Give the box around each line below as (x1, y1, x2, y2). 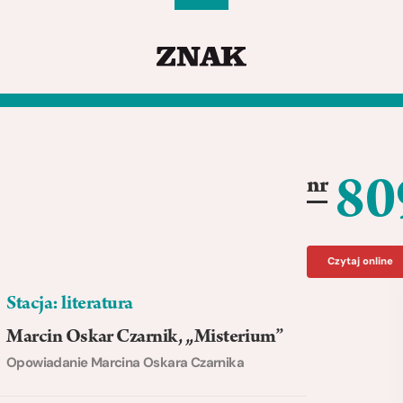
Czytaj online (327, 255, 393, 268)
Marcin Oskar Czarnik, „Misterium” (6, 328, 283, 349)
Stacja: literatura (6, 295, 133, 316)
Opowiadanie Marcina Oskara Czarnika (6, 353, 244, 372)
